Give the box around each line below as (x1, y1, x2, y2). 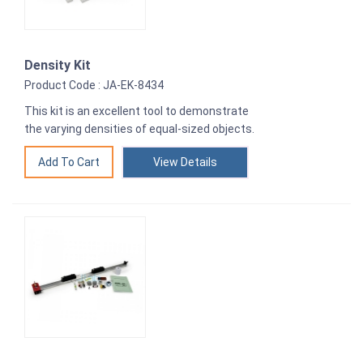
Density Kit (24, 58, 91, 74)
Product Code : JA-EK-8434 (24, 79, 164, 92)
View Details (153, 156, 217, 169)
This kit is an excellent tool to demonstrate (24, 105, 249, 118)
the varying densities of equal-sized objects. (24, 122, 254, 136)
